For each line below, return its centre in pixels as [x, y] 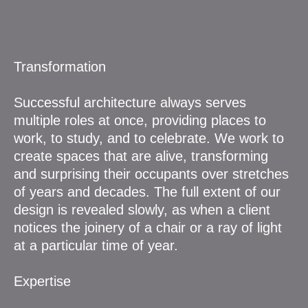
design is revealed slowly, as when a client [142, 209]
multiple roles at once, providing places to [140, 120]
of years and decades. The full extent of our [147, 191]
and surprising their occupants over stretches [151, 174]
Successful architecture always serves [130, 102]
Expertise [42, 281]
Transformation [60, 66]
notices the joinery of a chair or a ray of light [148, 227]
